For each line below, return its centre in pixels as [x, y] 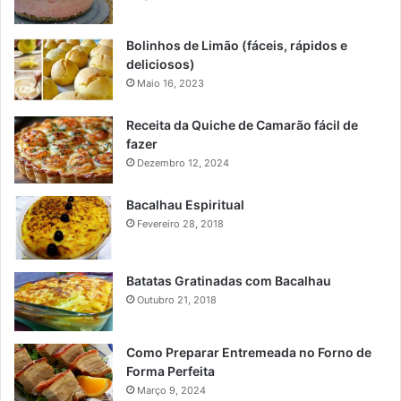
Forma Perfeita [171, 371]
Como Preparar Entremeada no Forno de [249, 352]
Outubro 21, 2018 [177, 300]
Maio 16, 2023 [171, 83]
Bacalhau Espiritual [185, 204]
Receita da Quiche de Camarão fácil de [242, 124]
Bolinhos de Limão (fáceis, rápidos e [237, 45]
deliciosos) [161, 64]
